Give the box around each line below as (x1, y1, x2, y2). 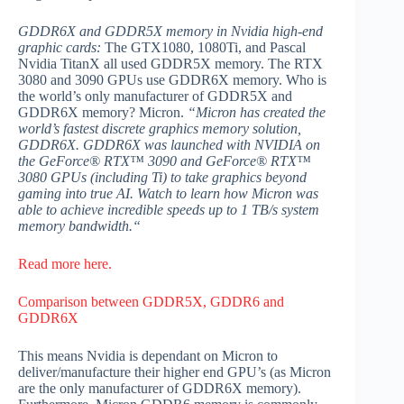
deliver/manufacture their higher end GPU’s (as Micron (18, 364, 331, 381)
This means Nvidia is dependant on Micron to (18, 348, 278, 364)
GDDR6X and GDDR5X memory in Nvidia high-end (18, 23, 323, 40)
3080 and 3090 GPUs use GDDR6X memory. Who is (18, 72, 326, 88)
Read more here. (18, 256, 112, 272)
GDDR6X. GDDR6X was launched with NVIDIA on (18, 137, 320, 153)
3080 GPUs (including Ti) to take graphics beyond (18, 170, 307, 186)
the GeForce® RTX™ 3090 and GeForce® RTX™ (18, 153, 311, 170)
